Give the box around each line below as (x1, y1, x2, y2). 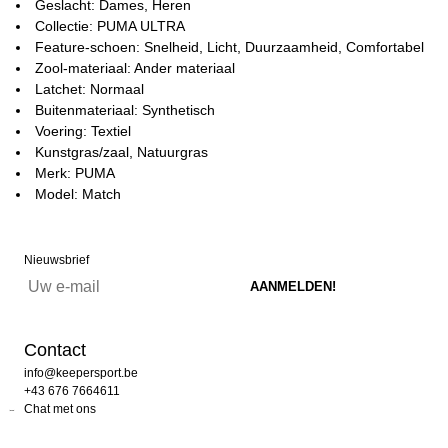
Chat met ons (24, 402, 96, 416)
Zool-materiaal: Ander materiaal (35, 60, 235, 76)
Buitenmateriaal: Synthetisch (35, 102, 215, 118)
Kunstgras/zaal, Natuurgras (35, 144, 208, 160)
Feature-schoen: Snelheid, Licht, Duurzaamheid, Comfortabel (35, 39, 424, 55)
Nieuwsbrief (24, 253, 89, 267)
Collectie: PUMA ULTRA (35, 18, 185, 34)
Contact (24, 340, 86, 360)
